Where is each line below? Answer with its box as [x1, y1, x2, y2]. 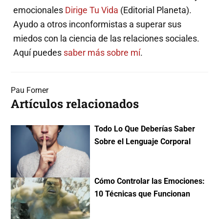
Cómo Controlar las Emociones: [94, 176, 205, 186]
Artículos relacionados [11, 96, 139, 112]
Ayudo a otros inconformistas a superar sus [13, 19, 182, 29]
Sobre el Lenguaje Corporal [94, 137, 191, 147]
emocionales [13, 4, 66, 15]
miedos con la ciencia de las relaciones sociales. [13, 33, 200, 44]
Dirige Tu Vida [65, 4, 119, 15]
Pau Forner [11, 86, 49, 95]
